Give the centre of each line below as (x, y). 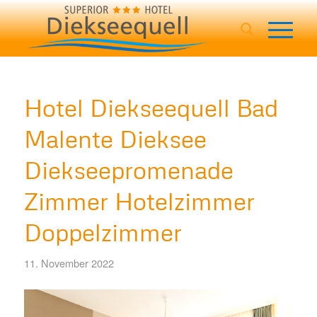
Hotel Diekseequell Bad (151, 108)
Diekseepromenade (128, 170)
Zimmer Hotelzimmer (139, 201)
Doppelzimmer (103, 232)
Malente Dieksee (115, 139)
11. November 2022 (69, 263)
